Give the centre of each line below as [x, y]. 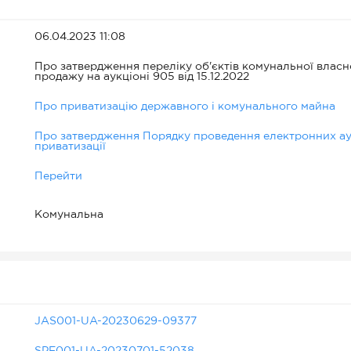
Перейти [58, 176]
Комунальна [69, 215]
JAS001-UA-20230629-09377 [116, 321]
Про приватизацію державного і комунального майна [185, 107]
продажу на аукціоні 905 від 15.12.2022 [142, 77]
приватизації [70, 147]
